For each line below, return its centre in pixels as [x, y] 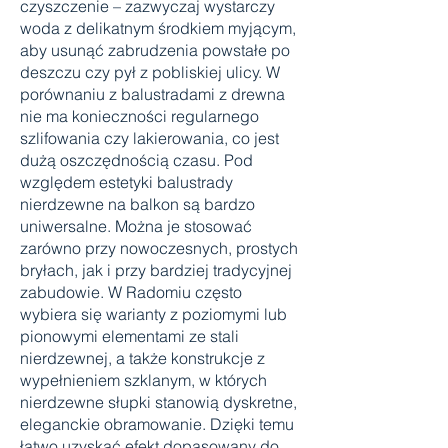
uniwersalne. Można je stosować [136, 226]
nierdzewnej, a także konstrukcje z [142, 358]
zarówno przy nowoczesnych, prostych [159, 248]
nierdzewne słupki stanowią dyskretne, [158, 402]
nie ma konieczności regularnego [139, 116]
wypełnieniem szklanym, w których [143, 380]
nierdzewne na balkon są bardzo [137, 204]
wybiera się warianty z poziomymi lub [153, 314]
